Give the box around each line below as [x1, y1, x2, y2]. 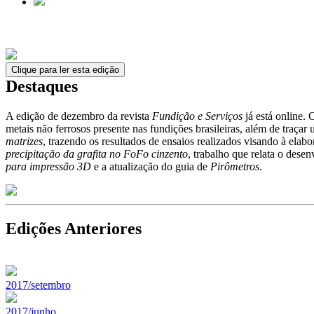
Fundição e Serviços [152, 109, 243, 122]
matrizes [6, 135, 43, 147]
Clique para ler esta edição [11, 64, 119, 75]
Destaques [6, 77, 78, 95]
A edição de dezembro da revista [6, 109, 152, 122]
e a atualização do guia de [91, 160, 210, 172]
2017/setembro [6, 278, 71, 291]
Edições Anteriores [6, 219, 142, 238]
